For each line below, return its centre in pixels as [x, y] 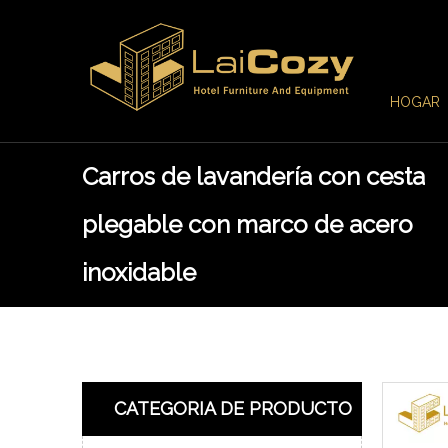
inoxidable [139, 272]
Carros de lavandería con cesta [253, 176]
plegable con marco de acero [247, 224]
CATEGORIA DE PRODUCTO [233, 408]
